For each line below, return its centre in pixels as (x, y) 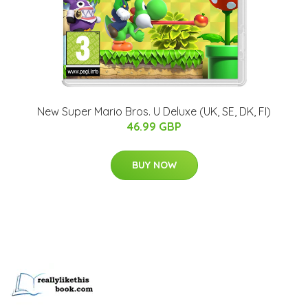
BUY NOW (154, 165)
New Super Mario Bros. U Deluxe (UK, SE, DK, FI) (154, 112)
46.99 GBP (154, 127)
